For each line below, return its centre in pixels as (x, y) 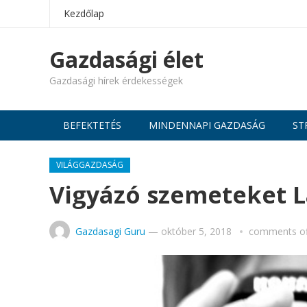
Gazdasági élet (126, 59)
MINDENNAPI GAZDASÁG (207, 125)
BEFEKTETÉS (92, 125)
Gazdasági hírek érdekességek (116, 81)
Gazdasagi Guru (110, 231)
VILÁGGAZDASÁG (90, 165)
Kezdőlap (84, 13)
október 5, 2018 (196, 231)
